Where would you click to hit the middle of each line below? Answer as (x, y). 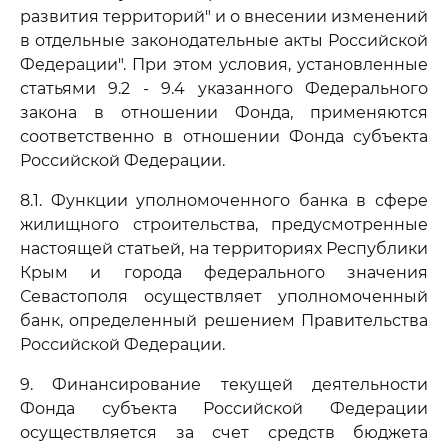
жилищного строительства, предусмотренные (224, 224)
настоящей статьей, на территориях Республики (224, 248)
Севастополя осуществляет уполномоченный (224, 296)
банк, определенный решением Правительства (224, 320)
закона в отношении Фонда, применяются (224, 112)
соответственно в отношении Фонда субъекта (224, 136)
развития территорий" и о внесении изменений (224, 16)
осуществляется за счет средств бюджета (224, 432)
